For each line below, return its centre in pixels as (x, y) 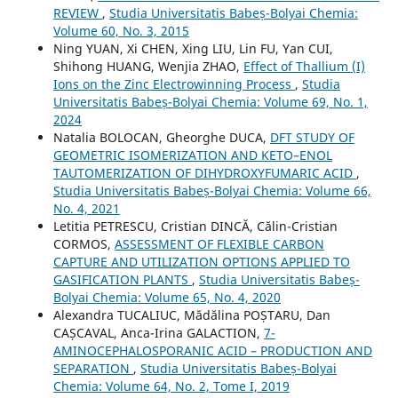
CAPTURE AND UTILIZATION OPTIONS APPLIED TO (201, 262)
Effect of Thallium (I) (304, 67)
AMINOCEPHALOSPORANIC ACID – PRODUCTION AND (212, 351)
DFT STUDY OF (312, 138)
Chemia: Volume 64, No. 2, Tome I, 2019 (171, 386)
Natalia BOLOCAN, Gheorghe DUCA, (161, 138)
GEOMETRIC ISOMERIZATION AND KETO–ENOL (192, 155)
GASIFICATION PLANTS (122, 280)
